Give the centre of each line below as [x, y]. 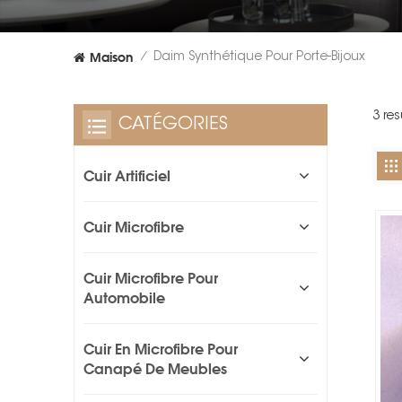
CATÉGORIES [173, 125]
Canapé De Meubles [155, 369]
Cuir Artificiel [127, 176]
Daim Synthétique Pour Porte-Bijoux [259, 57]
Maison [111, 57]
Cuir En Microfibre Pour [161, 350]
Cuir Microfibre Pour [151, 279]
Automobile [124, 298]
